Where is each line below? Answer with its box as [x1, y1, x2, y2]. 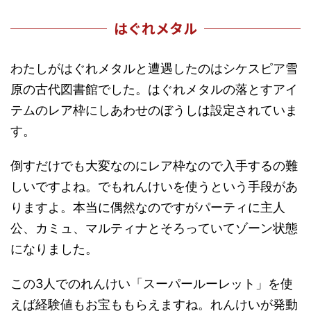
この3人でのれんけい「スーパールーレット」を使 [10, 276, 293, 292]
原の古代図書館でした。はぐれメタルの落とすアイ [10, 82, 298, 97]
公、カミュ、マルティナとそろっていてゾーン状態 [10, 221, 298, 236]
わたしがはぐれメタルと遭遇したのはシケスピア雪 [10, 61, 298, 76]
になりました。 [10, 242, 98, 257]
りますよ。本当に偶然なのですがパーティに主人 [10, 200, 285, 215]
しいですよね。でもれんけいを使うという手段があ [10, 179, 298, 194]
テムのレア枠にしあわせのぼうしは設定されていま [10, 103, 298, 118]
